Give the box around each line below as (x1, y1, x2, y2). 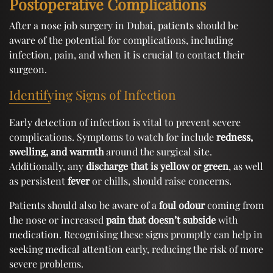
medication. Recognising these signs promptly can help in (9, 227, 263, 241)
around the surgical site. (104, 144, 212, 158)
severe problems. (9, 257, 83, 270)
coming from (205, 198, 264, 211)
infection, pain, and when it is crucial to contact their (9, 48, 244, 61)
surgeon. (9, 62, 47, 76)
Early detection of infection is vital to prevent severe (9, 115, 241, 129)
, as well (229, 159, 263, 172)
